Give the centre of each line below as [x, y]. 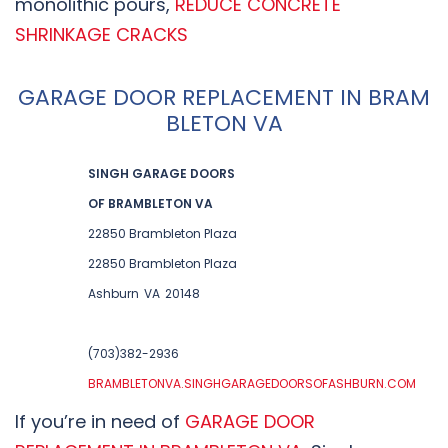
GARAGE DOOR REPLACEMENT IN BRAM [224, 97]
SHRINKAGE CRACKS [101, 34]
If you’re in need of [100, 421]
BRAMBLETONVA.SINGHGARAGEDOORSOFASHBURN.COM [251, 383]
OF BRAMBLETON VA [150, 203]
